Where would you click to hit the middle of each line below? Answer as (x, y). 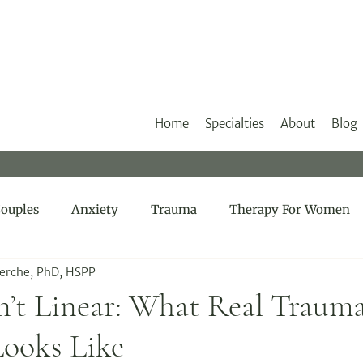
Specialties (235, 124)
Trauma (174, 209)
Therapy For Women (290, 209)
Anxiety (95, 209)
